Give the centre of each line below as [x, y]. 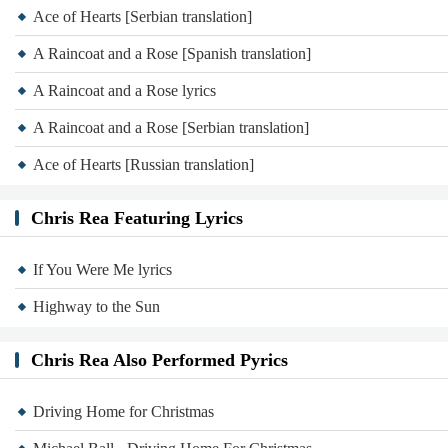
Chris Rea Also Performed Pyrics [159, 360]
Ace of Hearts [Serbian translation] [142, 16]
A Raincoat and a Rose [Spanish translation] [172, 53]
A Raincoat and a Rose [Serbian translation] [171, 127]
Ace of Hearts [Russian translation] [143, 164]
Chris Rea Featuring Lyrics [137, 218]
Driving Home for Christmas [123, 411]
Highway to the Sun [96, 306]
